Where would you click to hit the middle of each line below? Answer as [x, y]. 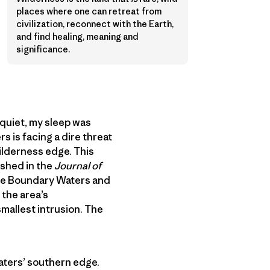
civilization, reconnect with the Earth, [95, 24]
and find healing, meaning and [77, 37]
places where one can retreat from [89, 11]
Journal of [78, 166]
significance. [43, 49]
